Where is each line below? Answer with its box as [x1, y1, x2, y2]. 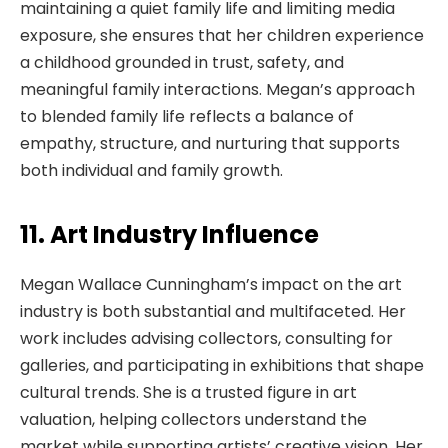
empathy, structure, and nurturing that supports [20, 132, 400, 156]
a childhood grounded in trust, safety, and [20, 51, 344, 75]
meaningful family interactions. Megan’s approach [20, 78, 415, 102]
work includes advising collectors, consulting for [20, 326, 393, 350]
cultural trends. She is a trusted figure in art [20, 380, 357, 404]
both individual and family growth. [20, 159, 283, 183]
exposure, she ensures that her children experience [20, 24, 424, 48]
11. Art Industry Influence [20, 217, 319, 251]
